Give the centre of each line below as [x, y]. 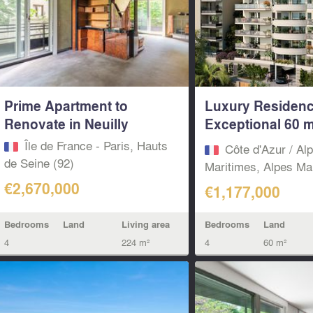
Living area [145, 224]
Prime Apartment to [66, 106]
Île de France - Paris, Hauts [96, 145]
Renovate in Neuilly [66, 124]
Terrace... [234, 142]
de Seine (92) [39, 163]
